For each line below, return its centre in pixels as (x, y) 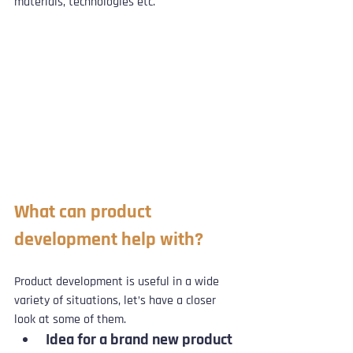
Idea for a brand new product (139, 340)
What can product (85, 212)
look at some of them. (70, 320)
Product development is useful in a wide (118, 282)
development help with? (109, 240)
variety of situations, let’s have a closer (117, 301)
